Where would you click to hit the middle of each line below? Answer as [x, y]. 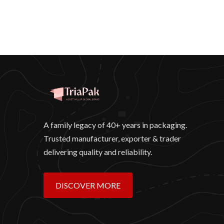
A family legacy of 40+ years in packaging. [115, 124]
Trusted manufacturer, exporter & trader [112, 138]
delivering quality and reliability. [98, 151]
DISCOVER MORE [88, 185]
